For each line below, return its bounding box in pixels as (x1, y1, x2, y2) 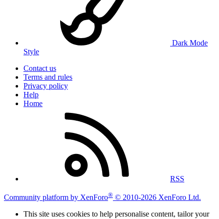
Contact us (23, 64, 56, 72)
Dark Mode (170, 38, 208, 47)
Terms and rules (23, 72, 72, 81)
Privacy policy (23, 81, 68, 90)
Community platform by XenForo (4, 193, 108, 201)
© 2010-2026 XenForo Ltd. (115, 193, 201, 201)
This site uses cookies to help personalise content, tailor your (23, 209, 209, 218)
